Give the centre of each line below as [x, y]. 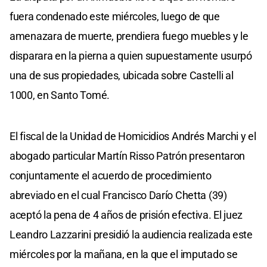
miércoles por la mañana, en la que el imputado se [124, 254]
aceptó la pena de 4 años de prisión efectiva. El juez [126, 215]
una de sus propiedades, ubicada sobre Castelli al [122, 75]
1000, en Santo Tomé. [60, 95]
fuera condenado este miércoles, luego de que [115, 16]
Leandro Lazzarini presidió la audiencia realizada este [131, 234]
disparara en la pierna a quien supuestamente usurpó [131, 55]
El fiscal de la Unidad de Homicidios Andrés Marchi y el [133, 136]
